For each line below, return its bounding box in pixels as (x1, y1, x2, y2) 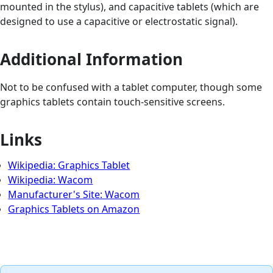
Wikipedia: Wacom (8, 172, 93, 186)
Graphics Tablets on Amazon (8, 202, 140, 216)
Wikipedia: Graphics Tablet (8, 158, 130, 172)
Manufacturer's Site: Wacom (8, 187, 140, 201)
